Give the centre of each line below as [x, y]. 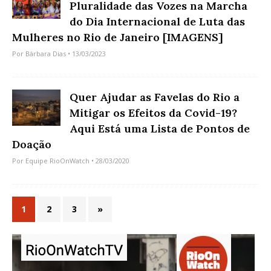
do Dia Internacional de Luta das [157, 21]
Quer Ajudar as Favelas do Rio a [155, 97]
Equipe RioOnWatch [57, 160]
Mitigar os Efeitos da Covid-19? [153, 113]
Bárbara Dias [46, 53]
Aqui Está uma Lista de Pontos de [160, 128]
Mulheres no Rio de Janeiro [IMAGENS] [118, 37]
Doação [32, 144]
